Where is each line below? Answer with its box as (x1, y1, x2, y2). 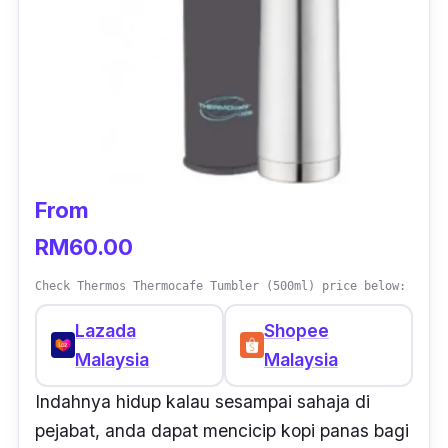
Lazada (75, 320, 137, 342)
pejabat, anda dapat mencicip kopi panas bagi (35, 419, 409, 441)
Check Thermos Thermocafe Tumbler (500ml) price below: (35, 278, 406, 293)
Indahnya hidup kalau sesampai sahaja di (35, 390, 370, 412)
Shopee (263, 320, 329, 342)
